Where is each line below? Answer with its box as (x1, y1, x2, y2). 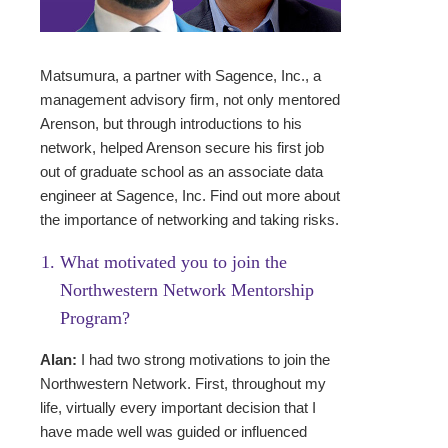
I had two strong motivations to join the (77, 351, 330, 369)
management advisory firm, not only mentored (40, 91, 340, 109)
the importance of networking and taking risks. (40, 211, 339, 229)
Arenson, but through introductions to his (40, 115, 302, 133)
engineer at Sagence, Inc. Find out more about (40, 187, 340, 205)
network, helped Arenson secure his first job (40, 139, 324, 157)
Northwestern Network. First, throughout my (40, 375, 326, 393)
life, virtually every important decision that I (40, 399, 316, 417)
